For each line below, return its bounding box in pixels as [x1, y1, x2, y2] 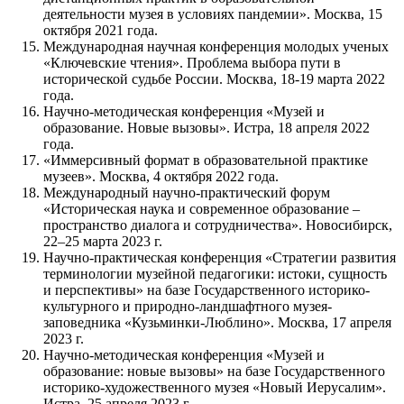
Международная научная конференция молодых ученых [43, 39, 389, 55]
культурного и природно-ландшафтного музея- [43, 298, 332, 315]
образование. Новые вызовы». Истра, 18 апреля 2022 [43, 120, 370, 136]
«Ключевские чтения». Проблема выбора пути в [43, 55, 341, 71]
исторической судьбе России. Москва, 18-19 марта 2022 [43, 71, 385, 87]
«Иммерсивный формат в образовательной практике [43, 152, 368, 169]
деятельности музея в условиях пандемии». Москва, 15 [43, 6, 382, 23]
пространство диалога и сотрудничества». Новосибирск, [43, 217, 392, 234]
